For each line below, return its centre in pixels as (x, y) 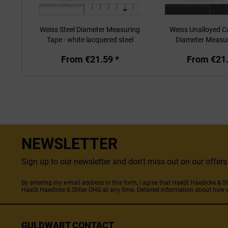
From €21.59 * (90, 59)
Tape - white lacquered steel (90, 40)
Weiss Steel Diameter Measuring (90, 30)
